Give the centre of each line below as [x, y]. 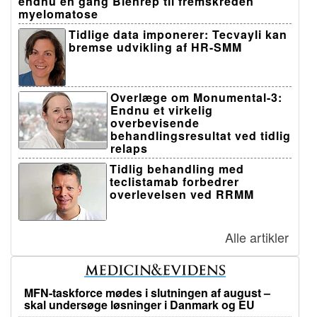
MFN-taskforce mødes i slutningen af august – [147, 293]
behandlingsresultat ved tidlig [201, 135]
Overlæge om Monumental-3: [196, 97]
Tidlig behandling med [177, 168]
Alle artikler [257, 237]
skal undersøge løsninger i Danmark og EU [139, 305]
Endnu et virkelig [162, 110]
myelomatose [58, 13]
